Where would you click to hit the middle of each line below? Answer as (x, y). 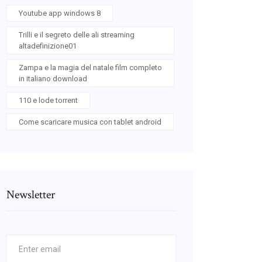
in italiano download (53, 79)
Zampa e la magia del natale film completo (90, 68)
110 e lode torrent (48, 100)
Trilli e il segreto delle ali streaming (77, 35)
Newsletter (31, 195)
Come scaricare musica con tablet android (90, 122)
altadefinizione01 (48, 46)
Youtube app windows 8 (60, 13)
